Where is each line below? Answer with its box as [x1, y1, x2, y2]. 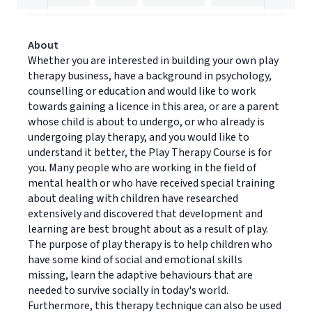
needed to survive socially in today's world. [28, 283, 228, 298]
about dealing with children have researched [28, 191, 238, 206]
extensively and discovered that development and [28, 206, 263, 221]
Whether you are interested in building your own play [28, 53, 279, 68]
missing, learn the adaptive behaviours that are [28, 267, 253, 283]
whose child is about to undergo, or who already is [28, 114, 265, 130]
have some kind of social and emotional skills [28, 252, 242, 267]
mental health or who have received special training [28, 175, 275, 191]
